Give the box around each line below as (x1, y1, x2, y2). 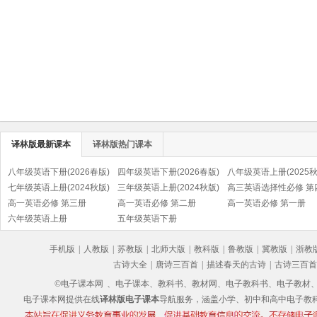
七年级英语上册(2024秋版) (8, 183, 110, 192)
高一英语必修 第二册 (117, 198, 196, 208)
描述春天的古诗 (207, 260, 266, 270)
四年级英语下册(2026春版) (117, 167, 219, 177)
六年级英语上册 (8, 214, 67, 224)
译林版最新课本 (11, 139, 71, 149)
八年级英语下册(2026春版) (8, 167, 110, 177)
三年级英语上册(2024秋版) (117, 183, 219, 192)
